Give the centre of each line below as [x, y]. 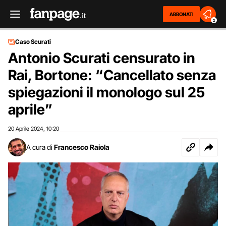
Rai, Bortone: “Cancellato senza [112, 75]
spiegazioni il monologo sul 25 [106, 92]
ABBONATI [181, 14]
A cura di [39, 147]
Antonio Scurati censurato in [102, 58]
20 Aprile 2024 [26, 129]
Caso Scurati [33, 42]
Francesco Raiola [82, 147]
